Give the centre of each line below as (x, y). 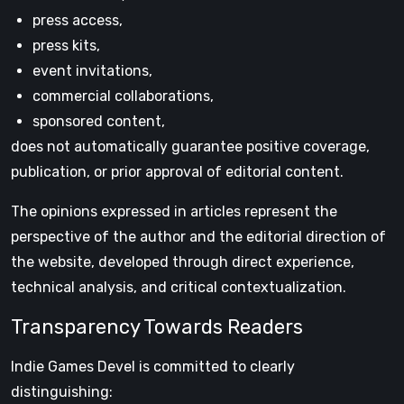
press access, (78, 20)
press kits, (66, 46)
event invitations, (92, 71)
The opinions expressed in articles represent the (174, 211)
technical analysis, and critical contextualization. (179, 287)
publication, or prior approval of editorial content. (177, 172)
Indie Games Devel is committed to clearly (153, 367)
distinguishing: (62, 392)
